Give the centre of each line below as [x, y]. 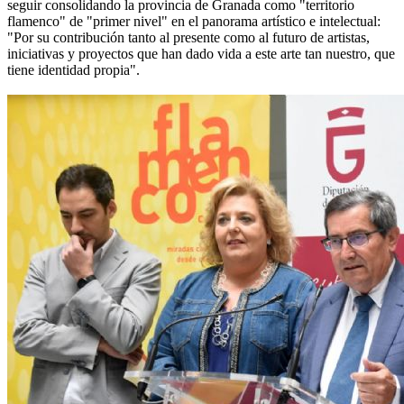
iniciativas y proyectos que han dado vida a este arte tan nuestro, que [201, 54]
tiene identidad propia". [73, 70]
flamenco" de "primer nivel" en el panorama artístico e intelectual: [194, 22]
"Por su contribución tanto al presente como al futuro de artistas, [188, 38]
